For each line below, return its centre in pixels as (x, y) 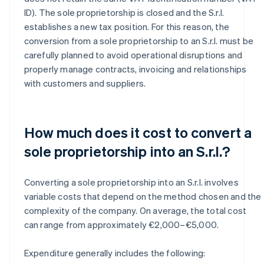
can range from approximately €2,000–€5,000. (121, 224)
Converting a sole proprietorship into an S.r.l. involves (131, 182)
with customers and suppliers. (85, 83)
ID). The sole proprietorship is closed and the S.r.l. (124, 12)
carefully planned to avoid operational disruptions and (133, 55)
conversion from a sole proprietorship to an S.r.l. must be (139, 40)
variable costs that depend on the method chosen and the (143, 196)
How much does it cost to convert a (138, 132)
